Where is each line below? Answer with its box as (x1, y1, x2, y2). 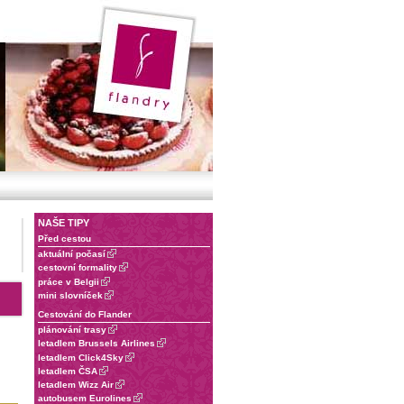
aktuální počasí (38, 249, 106, 260)
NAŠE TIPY (38, 217, 89, 228)
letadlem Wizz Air (38, 380, 114, 390)
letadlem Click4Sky (38, 352, 124, 363)
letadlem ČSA (38, 365, 97, 376)
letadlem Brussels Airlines (38, 338, 155, 349)
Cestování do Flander (38, 309, 132, 320)
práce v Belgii (38, 276, 99, 287)
